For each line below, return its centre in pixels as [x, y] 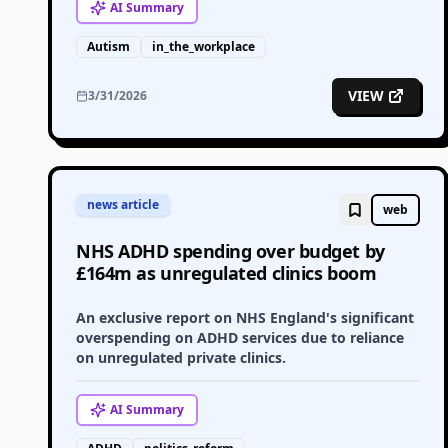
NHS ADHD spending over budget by [230, 251]
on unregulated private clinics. [181, 357]
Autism [108, 46]
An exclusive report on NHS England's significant [245, 317]
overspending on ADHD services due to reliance [240, 337]
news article [123, 204]
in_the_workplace [203, 46]
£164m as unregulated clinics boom [226, 273]
